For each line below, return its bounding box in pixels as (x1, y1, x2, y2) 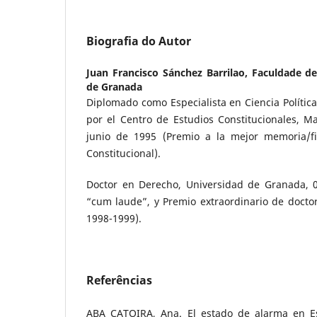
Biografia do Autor (86, 33, 191, 50)
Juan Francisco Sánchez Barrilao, (86, 66, 252, 80)
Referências (86, 272, 152, 289)
